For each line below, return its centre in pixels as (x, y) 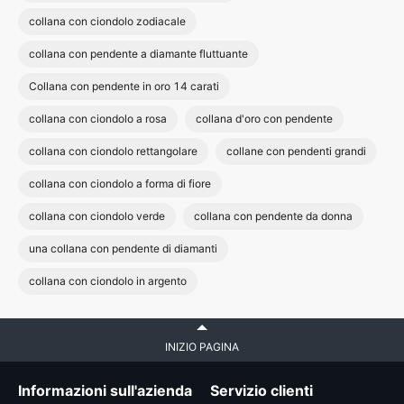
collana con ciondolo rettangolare (113, 151)
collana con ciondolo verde (97, 216)
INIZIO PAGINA (202, 347)
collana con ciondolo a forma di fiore (120, 184)
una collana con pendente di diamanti (123, 248)
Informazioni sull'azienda (105, 390)
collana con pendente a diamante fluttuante (138, 54)
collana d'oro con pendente (264, 119)
